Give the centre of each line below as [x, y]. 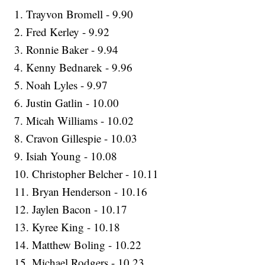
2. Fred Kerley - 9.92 [62, 32]
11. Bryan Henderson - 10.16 [81, 192]
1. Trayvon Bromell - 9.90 [74, 14]
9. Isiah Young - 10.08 [66, 156]
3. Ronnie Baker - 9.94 [67, 50]
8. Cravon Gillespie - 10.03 [76, 138]
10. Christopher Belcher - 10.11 [87, 174]
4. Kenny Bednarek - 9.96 [74, 67]
